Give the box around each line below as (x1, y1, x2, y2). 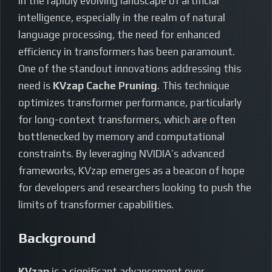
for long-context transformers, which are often (18, 114, 236, 126)
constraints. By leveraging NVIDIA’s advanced (18, 148, 225, 160)
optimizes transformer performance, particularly (18, 97, 242, 109)
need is (18, 80, 53, 92)
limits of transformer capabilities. (18, 199, 174, 211)
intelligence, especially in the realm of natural (18, 12, 225, 24)
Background (18, 229, 96, 246)
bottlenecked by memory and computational (18, 131, 225, 143)
